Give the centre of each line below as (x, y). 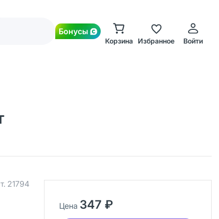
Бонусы (73, 31)
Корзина (119, 41)
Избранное (156, 41)
